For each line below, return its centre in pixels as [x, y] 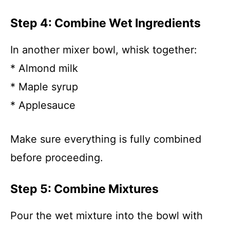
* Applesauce [43, 105]
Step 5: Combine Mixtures [84, 189]
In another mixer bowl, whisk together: [104, 50]
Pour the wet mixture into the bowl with [107, 216]
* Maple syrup [44, 87]
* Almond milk [44, 68]
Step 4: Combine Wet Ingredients [106, 23]
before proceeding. [57, 158]
